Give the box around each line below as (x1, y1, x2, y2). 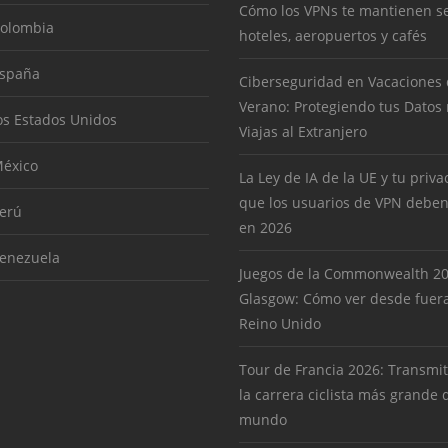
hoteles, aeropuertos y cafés (239, 26, 427, 46)
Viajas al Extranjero (239, 122, 367, 142)
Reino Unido (239, 314, 321, 334)
